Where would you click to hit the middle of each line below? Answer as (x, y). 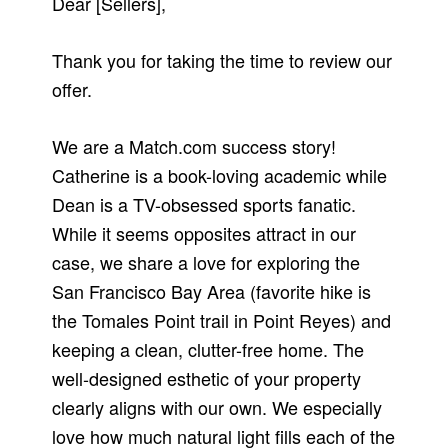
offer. (72, 88)
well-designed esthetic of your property (207, 377)
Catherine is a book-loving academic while (220, 174)
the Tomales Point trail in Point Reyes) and (222, 319)
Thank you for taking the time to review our (222, 59)
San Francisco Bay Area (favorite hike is (212, 290)
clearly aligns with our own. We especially (217, 406)
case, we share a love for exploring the (206, 261)
